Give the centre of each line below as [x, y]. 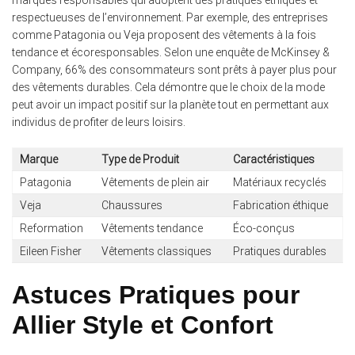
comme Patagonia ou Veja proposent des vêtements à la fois [164, 35]
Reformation [51, 229]
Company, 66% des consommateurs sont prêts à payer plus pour [174, 70]
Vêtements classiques [156, 252]
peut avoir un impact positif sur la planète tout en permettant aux [170, 105]
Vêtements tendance [152, 229]
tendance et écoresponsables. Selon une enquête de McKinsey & [171, 53]
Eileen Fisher [50, 252]
